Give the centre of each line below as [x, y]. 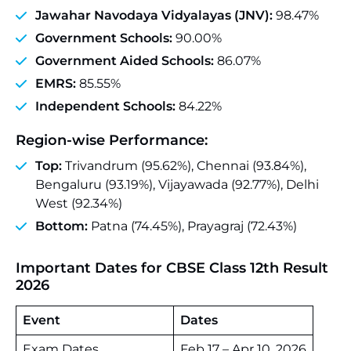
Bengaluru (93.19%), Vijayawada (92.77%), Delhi [177, 185]
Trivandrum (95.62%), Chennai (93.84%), [186, 166]
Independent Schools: [105, 106]
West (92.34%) [79, 203]
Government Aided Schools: [125, 61]
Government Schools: [105, 38]
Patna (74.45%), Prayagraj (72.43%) [192, 226]
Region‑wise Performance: [112, 140]
